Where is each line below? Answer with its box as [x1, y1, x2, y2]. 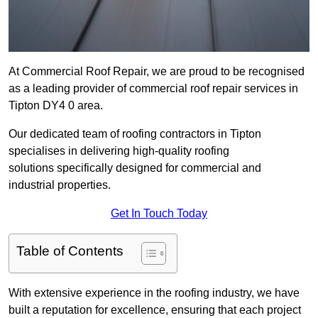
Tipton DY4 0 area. [9, 99, 103, 112]
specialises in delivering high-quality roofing [9, 145, 229, 158]
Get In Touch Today [111, 207, 207, 220]
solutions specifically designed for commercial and [9, 162, 261, 175]
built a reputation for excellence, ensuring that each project [9, 304, 301, 317]
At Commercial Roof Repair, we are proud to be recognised [9, 65, 305, 78]
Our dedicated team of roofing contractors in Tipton [9, 128, 261, 141]
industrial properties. [9, 179, 111, 192]
